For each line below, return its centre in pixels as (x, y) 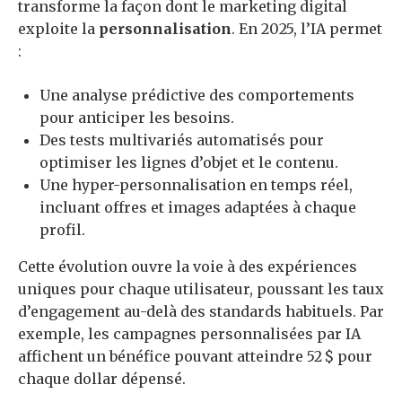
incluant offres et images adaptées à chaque (198, 208)
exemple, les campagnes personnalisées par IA (189, 334)
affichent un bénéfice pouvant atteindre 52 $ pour (195, 357)
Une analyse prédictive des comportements (197, 96)
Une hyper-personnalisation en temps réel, (196, 185)
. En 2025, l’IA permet (307, 29)
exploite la (58, 29)
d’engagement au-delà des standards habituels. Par (201, 312)
